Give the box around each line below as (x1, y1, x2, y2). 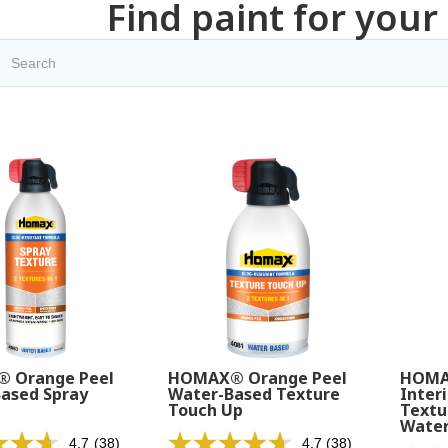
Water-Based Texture (167, 383, 340, 405)
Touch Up (167, 399, 243, 421)
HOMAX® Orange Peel (167, 367, 347, 389)
